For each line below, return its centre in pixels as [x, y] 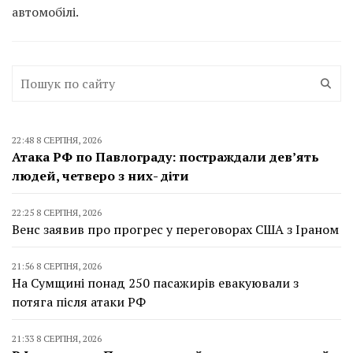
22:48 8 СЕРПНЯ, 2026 [57, 139]
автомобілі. [45, 11]
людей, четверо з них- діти [100, 175]
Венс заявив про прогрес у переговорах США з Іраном [175, 229]
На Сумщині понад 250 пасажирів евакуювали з [155, 282]
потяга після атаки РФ [79, 301]
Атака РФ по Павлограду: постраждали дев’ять [165, 156]
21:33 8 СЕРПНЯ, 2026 [57, 338]
